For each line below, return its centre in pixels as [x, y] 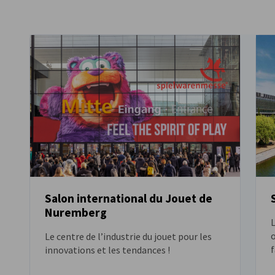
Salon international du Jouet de [129, 199]
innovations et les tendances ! [107, 250]
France [165, 23]
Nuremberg [76, 213]
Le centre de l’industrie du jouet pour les [128, 237]
